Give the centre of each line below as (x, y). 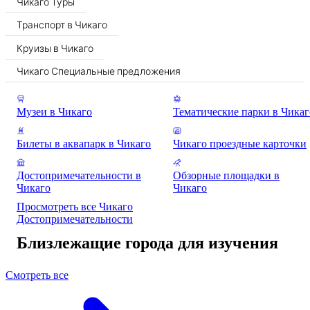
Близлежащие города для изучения (147, 243)
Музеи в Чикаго (54, 112)
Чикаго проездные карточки (240, 143)
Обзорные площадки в (226, 175)
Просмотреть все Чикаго (75, 207)
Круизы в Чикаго (55, 47)
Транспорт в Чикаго (62, 25)
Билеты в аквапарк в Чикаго (84, 143)
